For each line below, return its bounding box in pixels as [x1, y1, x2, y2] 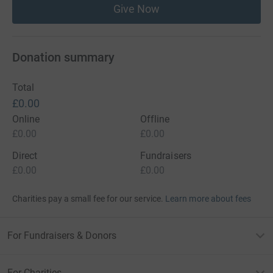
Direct [12, 150, 38, 161]
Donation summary [12, 50, 115, 65]
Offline [140, 113, 170, 125]
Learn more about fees [165, 194, 252, 204]
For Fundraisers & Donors [7, 230, 116, 241]
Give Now [113, 2, 160, 15]
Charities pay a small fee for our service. [12, 194, 163, 204]
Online [12, 113, 40, 125]
